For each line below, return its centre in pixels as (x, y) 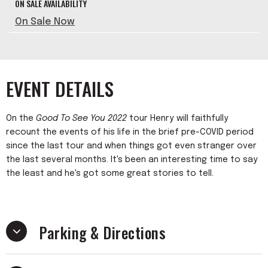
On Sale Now (45, 22)
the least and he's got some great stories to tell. (111, 173)
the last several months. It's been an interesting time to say (132, 160)
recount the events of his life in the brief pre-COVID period (130, 132)
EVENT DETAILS (60, 89)
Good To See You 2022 (81, 118)
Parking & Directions (102, 232)
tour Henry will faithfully (178, 118)
